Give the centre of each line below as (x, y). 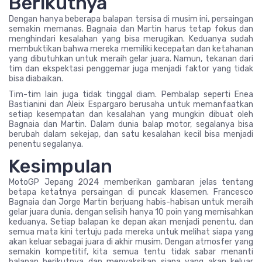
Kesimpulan (61, 166)
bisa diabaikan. (36, 79)
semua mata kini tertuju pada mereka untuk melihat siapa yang (131, 232)
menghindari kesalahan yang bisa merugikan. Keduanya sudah (131, 39)
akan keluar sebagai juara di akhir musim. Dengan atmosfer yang (131, 242)
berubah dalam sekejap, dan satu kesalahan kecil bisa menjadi (131, 134)
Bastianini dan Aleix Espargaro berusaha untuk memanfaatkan (131, 104)
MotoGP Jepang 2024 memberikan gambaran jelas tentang (131, 182)
